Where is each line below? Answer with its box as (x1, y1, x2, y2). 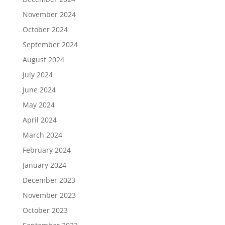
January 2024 (22, 160, 66, 170)
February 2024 (22, 145, 71, 155)
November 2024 (22, 10, 76, 19)
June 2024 (22, 85, 56, 94)
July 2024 (22, 70, 53, 79)
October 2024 (22, 25, 68, 34)
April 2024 (22, 115, 57, 125)
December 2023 (22, 175, 75, 185)
